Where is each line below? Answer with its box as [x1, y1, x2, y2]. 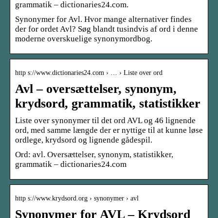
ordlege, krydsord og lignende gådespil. [15, 135, 152, 145]
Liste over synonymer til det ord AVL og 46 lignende [15, 115, 196, 125]
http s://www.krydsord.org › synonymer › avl [15, 194, 139, 202]
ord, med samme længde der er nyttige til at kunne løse [15, 125, 203, 135]
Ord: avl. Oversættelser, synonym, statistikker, [15, 149, 173, 159]
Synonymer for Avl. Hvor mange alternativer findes [15, 14, 192, 24]
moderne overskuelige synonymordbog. [15, 34, 152, 43]
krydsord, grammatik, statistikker [15, 96, 200, 110]
